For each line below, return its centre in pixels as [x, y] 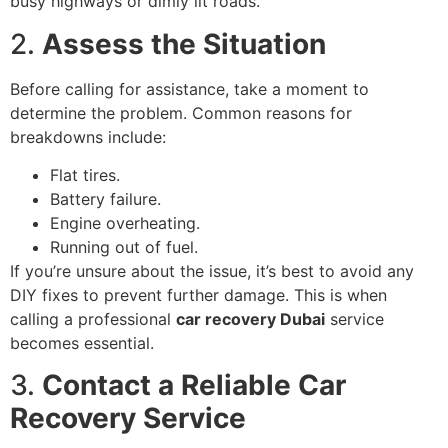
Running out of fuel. [124, 246]
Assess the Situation [184, 43]
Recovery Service [128, 418]
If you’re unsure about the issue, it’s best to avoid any [212, 270]
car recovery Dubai [250, 318]
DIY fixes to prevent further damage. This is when [198, 294]
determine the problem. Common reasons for [181, 112]
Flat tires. [85, 174]
